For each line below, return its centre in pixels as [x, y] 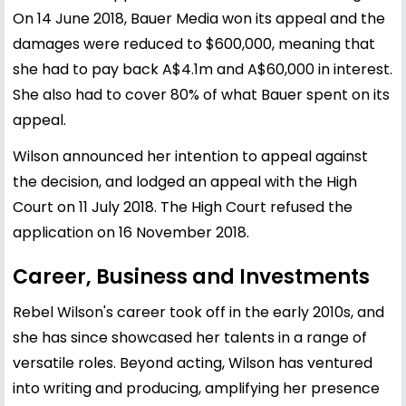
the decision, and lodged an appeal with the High [185, 181]
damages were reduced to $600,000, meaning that [194, 43]
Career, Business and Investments [191, 276]
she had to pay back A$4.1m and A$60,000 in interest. [203, 69]
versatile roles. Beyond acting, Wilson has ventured [193, 362]
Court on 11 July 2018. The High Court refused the [183, 207]
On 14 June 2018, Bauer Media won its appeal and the [199, 18]
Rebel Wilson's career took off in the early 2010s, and [198, 312]
